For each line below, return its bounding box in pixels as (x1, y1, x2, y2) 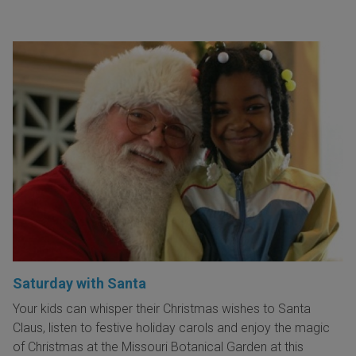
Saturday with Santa (13, 274, 146, 292)
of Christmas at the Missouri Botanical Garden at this (13, 339, 304, 354)
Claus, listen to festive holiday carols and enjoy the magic (13, 319, 330, 335)
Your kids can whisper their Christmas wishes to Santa (13, 300, 311, 316)
